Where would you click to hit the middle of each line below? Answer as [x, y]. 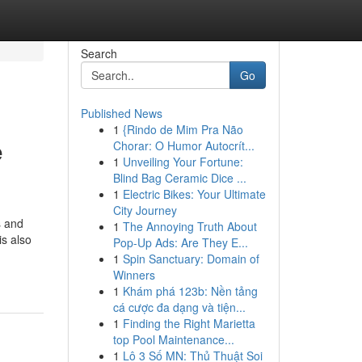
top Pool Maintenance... [173, 339]
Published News [121, 113]
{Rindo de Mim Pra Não [183, 129]
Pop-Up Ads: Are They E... [180, 242]
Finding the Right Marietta [189, 323]
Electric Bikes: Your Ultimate [194, 194]
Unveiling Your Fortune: [183, 162]
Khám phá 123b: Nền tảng [190, 291]
